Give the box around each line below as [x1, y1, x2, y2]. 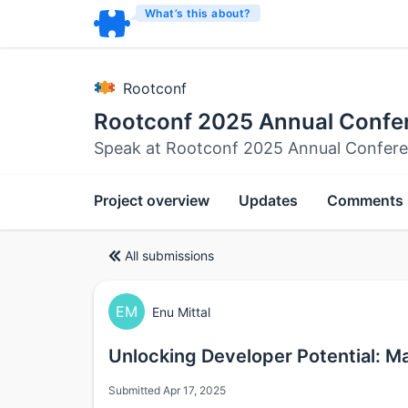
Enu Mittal [152, 303, 210, 320]
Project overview [94, 191, 209, 209]
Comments [327, 191, 403, 209]
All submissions [125, 247, 214, 263]
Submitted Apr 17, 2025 [108, 383, 226, 397]
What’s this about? [145, 6, 251, 20]
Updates [239, 191, 298, 209]
